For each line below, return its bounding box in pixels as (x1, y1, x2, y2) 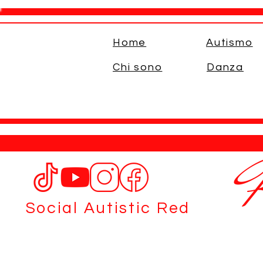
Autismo (206, 37, 253, 48)
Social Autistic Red (25, 200, 190, 217)
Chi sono (113, 62, 163, 73)
